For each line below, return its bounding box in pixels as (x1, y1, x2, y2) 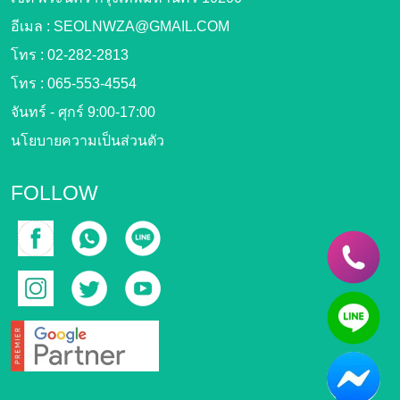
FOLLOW (11, 181, 98, 205)
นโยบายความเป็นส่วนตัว (11, 133, 164, 149)
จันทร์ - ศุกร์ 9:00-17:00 (11, 104, 155, 121)
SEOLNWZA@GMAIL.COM (54, 19, 229, 35)
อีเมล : (11, 19, 54, 35)
